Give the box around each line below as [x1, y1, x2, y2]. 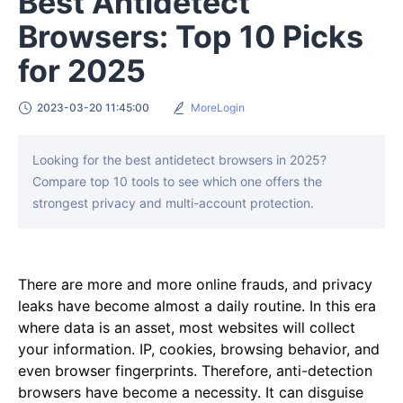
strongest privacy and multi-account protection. [32, 194, 314, 210]
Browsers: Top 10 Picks [18, 17, 363, 55]
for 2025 [18, 51, 146, 89]
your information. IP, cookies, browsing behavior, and [18, 339, 380, 358]
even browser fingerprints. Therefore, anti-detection [18, 361, 372, 380]
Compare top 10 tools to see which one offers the [32, 173, 322, 189]
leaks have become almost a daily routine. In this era [18, 296, 376, 315]
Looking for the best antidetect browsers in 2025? [32, 151, 327, 167]
